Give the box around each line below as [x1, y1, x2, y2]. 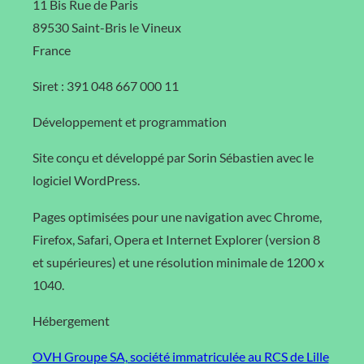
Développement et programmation [32, 114, 227, 130]
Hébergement [32, 312, 110, 328]
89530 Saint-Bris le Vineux [32, 19, 181, 35]
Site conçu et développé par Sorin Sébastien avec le [32, 149, 314, 166]
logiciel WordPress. [32, 172, 140, 188]
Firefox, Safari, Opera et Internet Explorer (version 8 [32, 231, 320, 247]
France [32, 41, 71, 58]
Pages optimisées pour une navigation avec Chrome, [32, 208, 322, 224]
